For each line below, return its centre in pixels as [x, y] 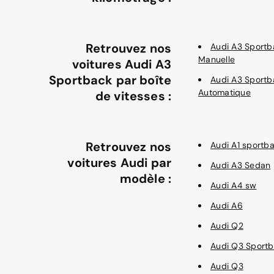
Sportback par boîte [110, 80]
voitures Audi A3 [121, 64]
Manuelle [217, 59]
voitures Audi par [119, 163]
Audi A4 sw [234, 185]
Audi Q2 [227, 226]
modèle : [145, 179]
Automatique [224, 92]
